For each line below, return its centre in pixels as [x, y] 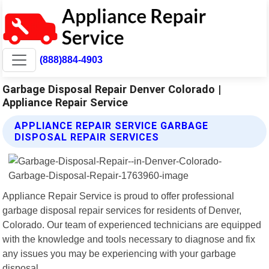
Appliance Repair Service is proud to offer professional [119, 195]
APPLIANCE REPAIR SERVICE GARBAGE [112, 125]
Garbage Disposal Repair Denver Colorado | [112, 89]
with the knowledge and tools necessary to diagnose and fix [129, 239]
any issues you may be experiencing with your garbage [119, 253]
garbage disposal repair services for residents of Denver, [122, 210]
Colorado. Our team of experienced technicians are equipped [132, 224]
